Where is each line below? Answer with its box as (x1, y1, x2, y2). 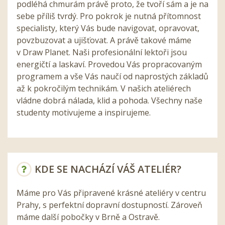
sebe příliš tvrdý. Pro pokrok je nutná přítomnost (17, 10, 201, 22)
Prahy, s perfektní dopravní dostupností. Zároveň (17, 199, 202, 210)
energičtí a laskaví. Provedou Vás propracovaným (17, 58, 202, 70)
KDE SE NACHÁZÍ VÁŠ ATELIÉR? (35, 162, 181, 176)
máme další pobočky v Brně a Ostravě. (17, 211, 160, 222)
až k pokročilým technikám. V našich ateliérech (17, 82, 191, 94)
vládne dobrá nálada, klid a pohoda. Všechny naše (17, 94, 202, 106)
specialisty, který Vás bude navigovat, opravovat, (17, 22, 199, 34)
